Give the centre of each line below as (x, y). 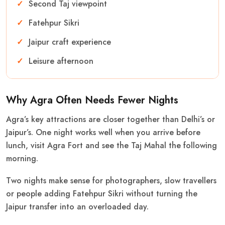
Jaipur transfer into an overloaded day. (77, 206)
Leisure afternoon (61, 61)
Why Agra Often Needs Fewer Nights (92, 100)
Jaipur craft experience (70, 42)
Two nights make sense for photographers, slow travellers (111, 180)
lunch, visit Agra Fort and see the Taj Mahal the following (111, 145)
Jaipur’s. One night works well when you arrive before (103, 132)
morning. (22, 158)
